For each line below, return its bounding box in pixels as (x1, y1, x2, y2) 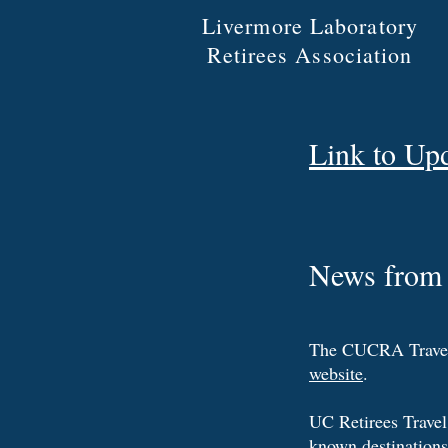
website (309, 361, 363, 385)
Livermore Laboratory (201, 11, 418, 40)
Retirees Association (207, 40, 413, 69)
